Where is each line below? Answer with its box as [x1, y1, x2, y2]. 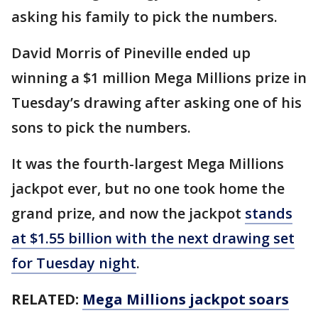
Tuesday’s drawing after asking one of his [11, 93, 302, 113]
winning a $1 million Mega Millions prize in [11, 68, 307, 88]
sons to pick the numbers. [11, 118, 194, 138]
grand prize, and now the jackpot [11, 204, 245, 224]
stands [245, 204, 292, 224]
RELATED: [11, 290, 82, 309]
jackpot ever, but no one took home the [11, 179, 285, 199]
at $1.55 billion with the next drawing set [11, 229, 295, 248]
